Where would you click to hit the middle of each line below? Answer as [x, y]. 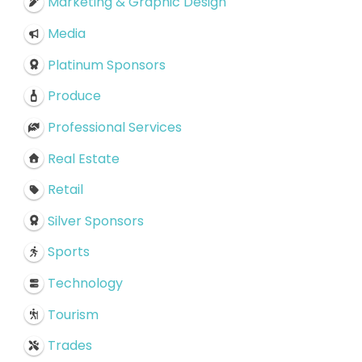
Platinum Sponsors [106, 65]
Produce [74, 95]
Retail [65, 189]
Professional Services [114, 127]
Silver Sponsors [95, 221]
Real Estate [83, 158]
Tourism [73, 314]
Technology [85, 283]
